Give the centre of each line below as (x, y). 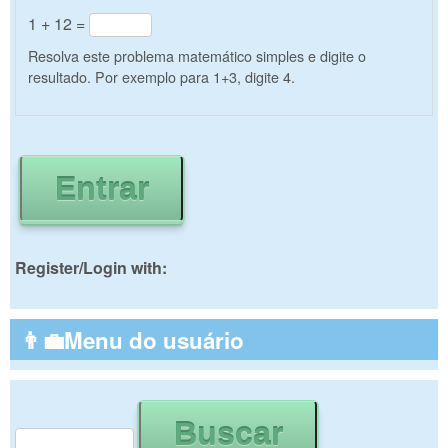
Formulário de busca (141, 424)
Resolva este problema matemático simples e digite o (197, 55)
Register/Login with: (91, 267)
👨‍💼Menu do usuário (132, 339)
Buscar (40, 396)
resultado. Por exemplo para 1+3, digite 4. (161, 76)
